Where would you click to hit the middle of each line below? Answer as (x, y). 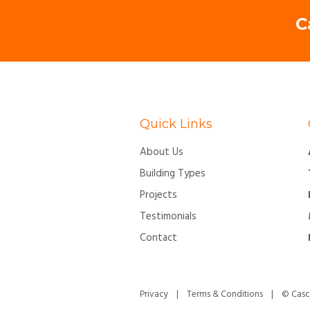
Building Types (173, 174)
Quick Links (176, 124)
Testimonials (168, 217)
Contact (158, 238)
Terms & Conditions (225, 295)
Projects (158, 195)
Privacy (154, 295)
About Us (162, 153)
